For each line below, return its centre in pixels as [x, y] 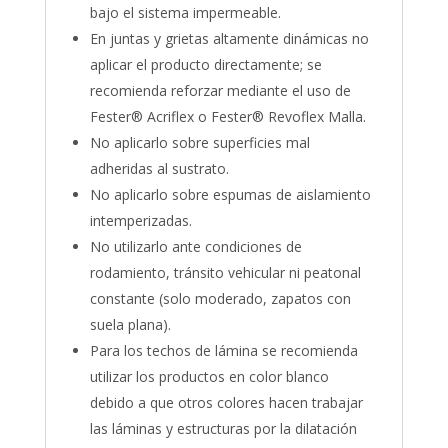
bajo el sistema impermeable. [185, 13]
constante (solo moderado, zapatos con [220, 299]
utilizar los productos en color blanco [209, 377]
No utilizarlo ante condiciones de [195, 247]
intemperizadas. [140, 221]
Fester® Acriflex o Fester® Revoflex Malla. [227, 117]
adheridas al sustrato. [159, 169]
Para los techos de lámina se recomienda [223, 351]
